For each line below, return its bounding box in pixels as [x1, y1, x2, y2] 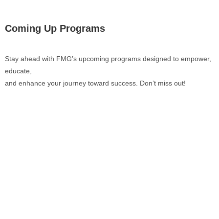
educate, [5, 67, 32, 75]
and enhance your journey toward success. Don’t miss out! [5, 79, 186, 87]
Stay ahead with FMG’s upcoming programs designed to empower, [5, 55, 211, 63]
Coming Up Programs [5, 23, 105, 34]
